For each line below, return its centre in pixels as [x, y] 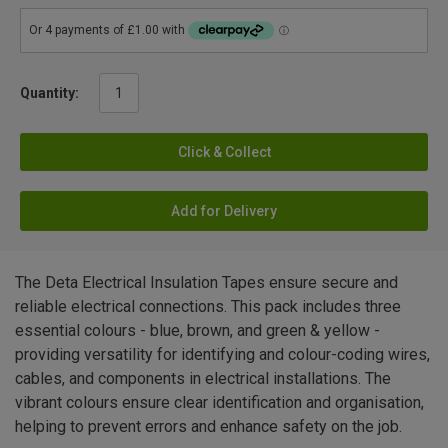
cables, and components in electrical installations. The [203, 379]
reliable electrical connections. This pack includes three [208, 307]
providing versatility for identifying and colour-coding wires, [222, 355]
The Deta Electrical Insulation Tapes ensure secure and [206, 283]
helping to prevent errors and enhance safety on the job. [208, 427]
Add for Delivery [224, 211]
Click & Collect [224, 152]
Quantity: [49, 93]
